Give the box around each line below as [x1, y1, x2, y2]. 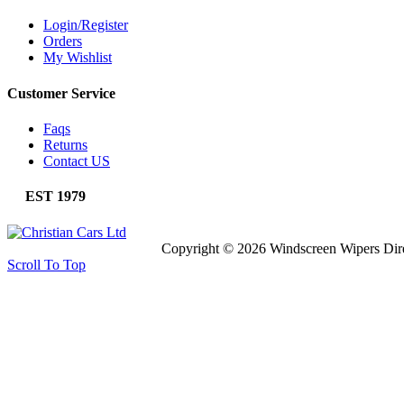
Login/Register [43, 17, 128, 33]
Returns [43, 137, 87, 152]
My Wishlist [43, 50, 112, 66]
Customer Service [7, 85, 115, 101]
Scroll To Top [7, 256, 86, 272]
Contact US [43, 153, 110, 169]
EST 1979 [7, 188, 86, 205]
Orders [43, 33, 82, 50]
